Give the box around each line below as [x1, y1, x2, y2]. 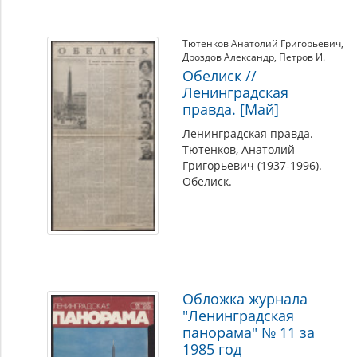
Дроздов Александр [182, 50, 275, 64]
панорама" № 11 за [182, 323, 316, 342]
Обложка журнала [182, 289, 308, 308]
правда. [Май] [182, 100, 280, 119]
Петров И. [279, 50, 326, 64]
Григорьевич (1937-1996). [182, 158, 323, 173]
